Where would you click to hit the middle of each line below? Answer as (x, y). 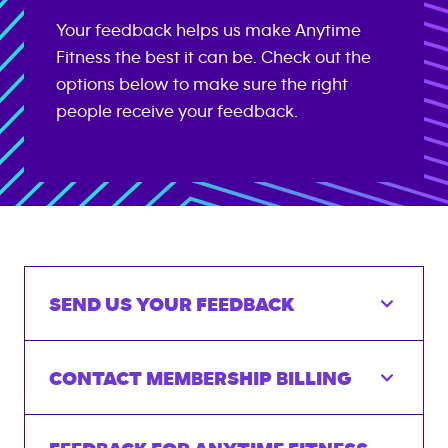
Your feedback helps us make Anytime (208, 31)
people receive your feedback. (177, 112)
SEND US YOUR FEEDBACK (171, 304)
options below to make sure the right (202, 85)
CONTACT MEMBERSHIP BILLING (200, 378)
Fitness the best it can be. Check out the (213, 58)
